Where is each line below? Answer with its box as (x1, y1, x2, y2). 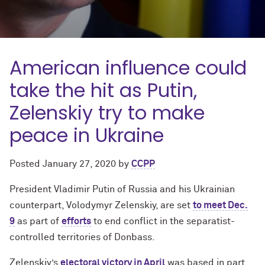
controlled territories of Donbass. (9, 232, 155, 242)
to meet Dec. (193, 201, 248, 210)
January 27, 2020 (43, 159, 116, 169)
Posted (9, 159, 43, 169)
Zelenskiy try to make (9, 99, 205, 126)
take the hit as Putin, (9, 77, 197, 104)
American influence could (9, 54, 247, 81)
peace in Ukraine (9, 122, 164, 148)
